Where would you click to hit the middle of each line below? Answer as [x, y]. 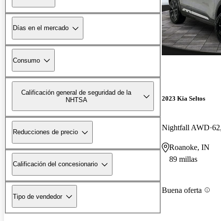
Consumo [26, 60]
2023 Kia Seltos [184, 99]
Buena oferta [182, 190]
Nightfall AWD [186, 128]
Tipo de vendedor [37, 196]
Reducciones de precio [45, 132]
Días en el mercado [41, 28]
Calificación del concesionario [55, 164]
